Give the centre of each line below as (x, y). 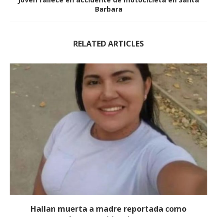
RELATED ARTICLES (108, 43)
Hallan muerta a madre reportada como (108, 209)
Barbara (108, 9)
